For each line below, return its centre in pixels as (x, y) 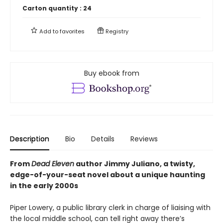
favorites (72, 31)
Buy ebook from (111, 73)
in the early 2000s (44, 185)
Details (103, 139)
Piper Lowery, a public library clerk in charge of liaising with (110, 207)
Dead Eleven (53, 164)
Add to (49, 31)
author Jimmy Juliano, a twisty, (135, 164)
